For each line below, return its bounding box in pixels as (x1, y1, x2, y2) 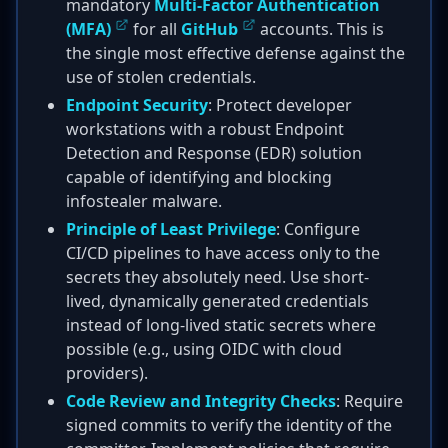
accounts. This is (256, 18, 384, 40)
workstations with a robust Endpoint (66, 118, 344, 140)
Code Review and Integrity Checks (66, 390, 336, 412)
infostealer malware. (66, 190, 222, 212)
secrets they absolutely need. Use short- (66, 266, 369, 288)
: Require (336, 390, 403, 412)
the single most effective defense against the (66, 42, 405, 64)
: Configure (276, 218, 360, 240)
